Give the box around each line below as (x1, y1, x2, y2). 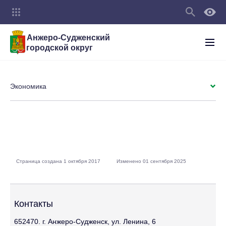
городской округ (26, 43, 93, 52)
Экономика (10, 82, 46, 90)
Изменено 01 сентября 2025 (117, 158, 186, 164)
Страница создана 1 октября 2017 (16, 158, 100, 164)
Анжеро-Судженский (26, 33, 110, 42)
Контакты (14, 198, 53, 209)
